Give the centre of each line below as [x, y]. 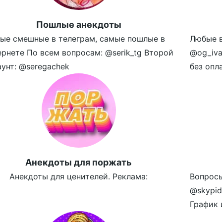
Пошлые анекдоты [79, 25]
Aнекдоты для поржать [79, 162]
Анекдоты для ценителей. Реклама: [79, 176]
